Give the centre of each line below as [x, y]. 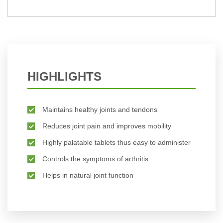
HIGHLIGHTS [64, 77]
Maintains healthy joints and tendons [100, 110]
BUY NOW [60, 36]
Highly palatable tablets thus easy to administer [116, 143]
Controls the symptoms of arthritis [95, 159]
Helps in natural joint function [88, 175]
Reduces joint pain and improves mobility [107, 126]
